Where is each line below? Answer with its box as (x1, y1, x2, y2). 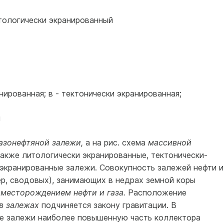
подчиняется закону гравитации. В (41, 200, 176, 210)
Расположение (127, 187, 186, 197)
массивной (147, 137, 191, 147)
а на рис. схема (85, 137, 148, 147)
